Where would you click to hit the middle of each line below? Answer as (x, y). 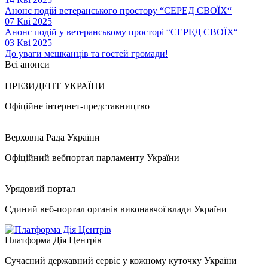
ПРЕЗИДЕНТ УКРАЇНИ (55, 86)
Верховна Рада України (52, 137)
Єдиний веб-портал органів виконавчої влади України (116, 209)
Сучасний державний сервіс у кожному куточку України (121, 261)
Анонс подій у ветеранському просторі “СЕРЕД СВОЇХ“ (121, 32)
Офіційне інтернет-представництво (77, 106)
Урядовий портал (40, 189)
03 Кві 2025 (28, 43)
